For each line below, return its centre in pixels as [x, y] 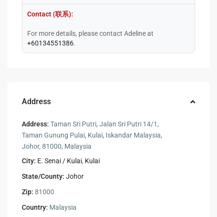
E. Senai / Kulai [60, 161]
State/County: [43, 176]
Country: [35, 207]
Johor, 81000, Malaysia [57, 146]
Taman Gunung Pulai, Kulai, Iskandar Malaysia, [92, 135]
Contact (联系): [50, 14]
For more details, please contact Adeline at [91, 33]
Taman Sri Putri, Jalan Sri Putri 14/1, [104, 124]
